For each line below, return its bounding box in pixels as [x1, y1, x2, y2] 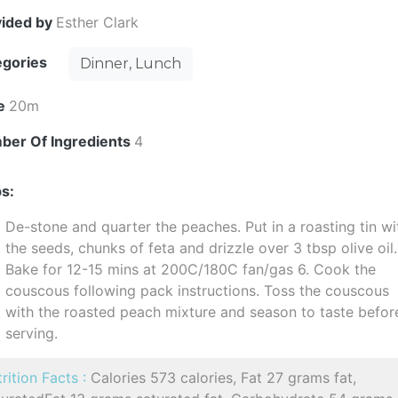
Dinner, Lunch [80, 55, 182, 72]
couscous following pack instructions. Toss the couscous [5, 282, 390, 299]
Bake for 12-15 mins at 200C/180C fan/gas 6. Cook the [5, 260, 377, 278]
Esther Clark [56, 13, 139, 31]
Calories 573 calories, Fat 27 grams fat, [91, 369, 357, 386]
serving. [5, 324, 59, 342]
